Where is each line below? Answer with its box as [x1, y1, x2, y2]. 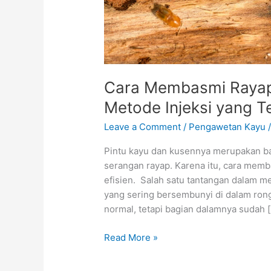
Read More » [104, 231, 158, 243]
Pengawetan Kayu [189, 121, 266, 133]
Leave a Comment [104, 121, 181, 133]
